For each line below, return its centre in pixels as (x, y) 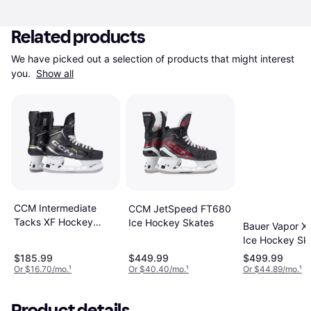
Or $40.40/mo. (157, 269)
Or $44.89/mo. (271, 269)
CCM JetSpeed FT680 (179, 208)
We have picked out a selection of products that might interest (153, 59)
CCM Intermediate (55, 208)
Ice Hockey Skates (171, 222)
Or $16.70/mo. (41, 269)
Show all (55, 73)
